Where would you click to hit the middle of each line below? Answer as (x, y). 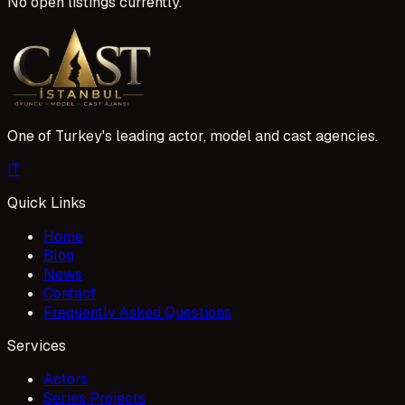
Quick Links (47, 202)
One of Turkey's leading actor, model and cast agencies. (193, 136)
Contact (70, 293)
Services (37, 345)
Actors (66, 379)
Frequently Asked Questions (137, 312)
